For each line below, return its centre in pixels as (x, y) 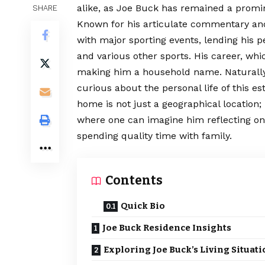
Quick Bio (143, 206)
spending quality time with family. (154, 136)
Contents (134, 181)
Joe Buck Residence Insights (167, 228)
